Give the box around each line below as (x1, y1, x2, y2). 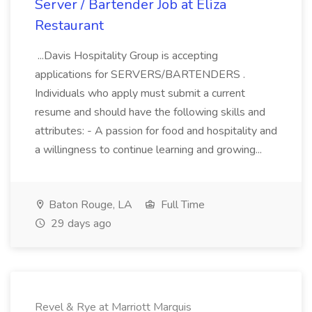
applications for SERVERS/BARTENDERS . (35, 67, 245, 82)
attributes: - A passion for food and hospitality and (35, 123, 277, 139)
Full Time (158, 197, 205, 212)
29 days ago (48, 216, 111, 231)
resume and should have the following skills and (35, 104, 265, 120)
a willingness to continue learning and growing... (35, 142, 265, 157)
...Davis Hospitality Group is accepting (35, 48, 218, 63)
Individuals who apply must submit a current (35, 86, 245, 101)
